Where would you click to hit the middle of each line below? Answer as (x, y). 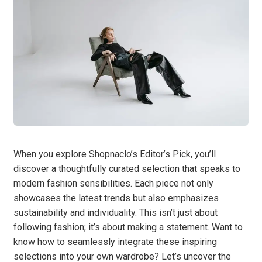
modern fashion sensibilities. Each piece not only (113, 183)
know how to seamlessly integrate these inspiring (115, 242)
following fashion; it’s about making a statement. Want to (128, 227)
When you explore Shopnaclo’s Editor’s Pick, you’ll (115, 154)
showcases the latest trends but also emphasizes (116, 198)
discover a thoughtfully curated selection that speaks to (127, 168)
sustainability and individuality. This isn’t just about (116, 212)
